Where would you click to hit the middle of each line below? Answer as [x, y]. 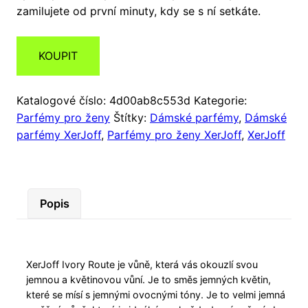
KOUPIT [58, 56]
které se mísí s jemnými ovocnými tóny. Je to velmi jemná [156, 294]
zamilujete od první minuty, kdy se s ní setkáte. [139, 11]
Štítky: [132, 118]
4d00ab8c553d [150, 101]
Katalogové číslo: [63, 101]
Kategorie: [220, 101]
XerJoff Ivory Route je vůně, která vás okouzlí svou [142, 264]
